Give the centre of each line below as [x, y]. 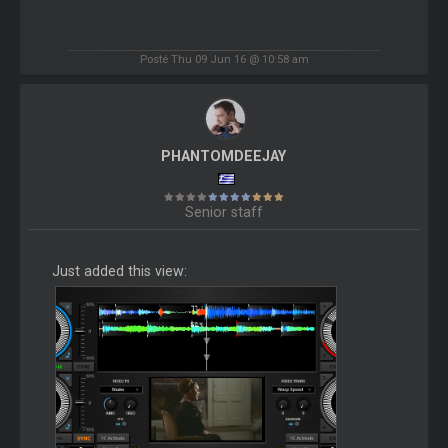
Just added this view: [119, 271]
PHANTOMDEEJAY [224, 155]
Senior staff [224, 211]
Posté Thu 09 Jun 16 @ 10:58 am [224, 58]
